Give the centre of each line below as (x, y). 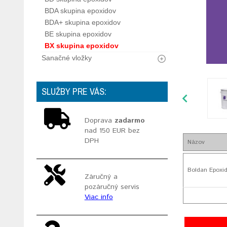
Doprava (99, 121)
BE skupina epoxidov (78, 34)
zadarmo (129, 121)
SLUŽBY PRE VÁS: (74, 91)
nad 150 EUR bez (112, 131)
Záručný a (101, 177)
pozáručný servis (112, 187)
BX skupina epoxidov (82, 46)
